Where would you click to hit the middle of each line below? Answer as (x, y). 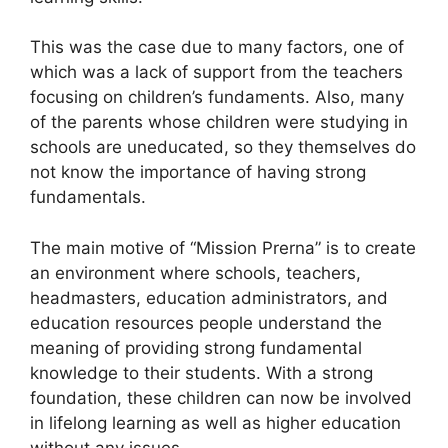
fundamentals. (88, 197)
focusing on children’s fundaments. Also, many (217, 97)
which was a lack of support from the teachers (216, 72)
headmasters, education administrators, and (209, 297)
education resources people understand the (206, 322)
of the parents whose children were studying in (219, 122)
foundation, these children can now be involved (221, 397)
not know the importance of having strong (198, 172)
